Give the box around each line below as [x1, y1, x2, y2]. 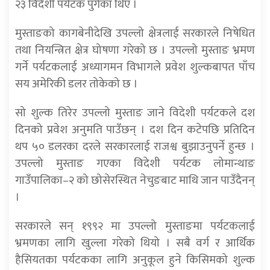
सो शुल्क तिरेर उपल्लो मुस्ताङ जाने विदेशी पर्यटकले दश [15, 103, 255, 123]
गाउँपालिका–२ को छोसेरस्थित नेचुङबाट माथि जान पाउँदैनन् [15, 171, 255, 190]
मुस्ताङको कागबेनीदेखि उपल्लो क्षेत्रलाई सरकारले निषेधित [15, 24, 255, 43]
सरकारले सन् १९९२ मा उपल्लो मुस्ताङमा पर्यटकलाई [15, 216, 255, 236]
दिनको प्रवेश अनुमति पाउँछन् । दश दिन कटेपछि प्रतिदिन [15, 120, 255, 140]
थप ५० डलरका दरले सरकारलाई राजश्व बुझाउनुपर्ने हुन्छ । [15, 137, 255, 157]
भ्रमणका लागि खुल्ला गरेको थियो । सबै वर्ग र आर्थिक [15, 233, 255, 253]
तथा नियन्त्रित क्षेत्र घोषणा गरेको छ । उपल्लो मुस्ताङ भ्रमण [15, 40, 255, 60]
